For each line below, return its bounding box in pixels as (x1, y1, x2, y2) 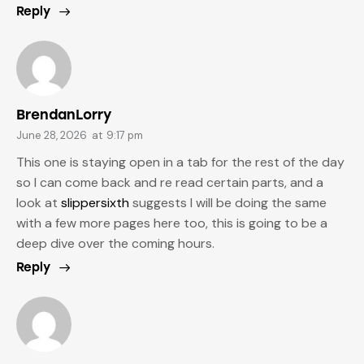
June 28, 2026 (16, 128, 87, 142)
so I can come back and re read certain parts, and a (16, 173, 323, 191)
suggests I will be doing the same (129, 193, 327, 211)
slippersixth (61, 193, 129, 211)
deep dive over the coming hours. (16, 234, 214, 252)
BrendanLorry (16, 106, 112, 123)
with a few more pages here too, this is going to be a (16, 214, 327, 232)
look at (16, 193, 61, 211)
